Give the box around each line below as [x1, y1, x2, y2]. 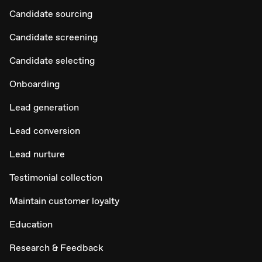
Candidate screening [9, 31, 98, 44]
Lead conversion [9, 125, 80, 137]
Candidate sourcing [9, 8, 92, 20]
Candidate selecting [9, 54, 95, 67]
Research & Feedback [9, 242, 104, 254]
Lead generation [9, 101, 79, 114]
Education [9, 218, 53, 231]
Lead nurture [9, 148, 65, 161]
